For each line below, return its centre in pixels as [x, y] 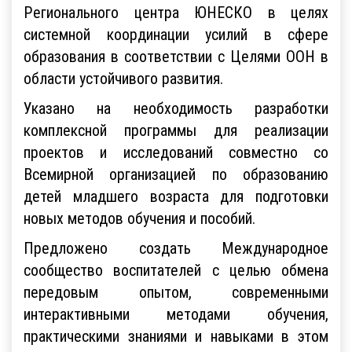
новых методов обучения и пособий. [139, 217]
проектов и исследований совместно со [176, 151]
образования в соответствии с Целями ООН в [176, 55]
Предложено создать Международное [176, 247]
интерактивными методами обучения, [176, 313]
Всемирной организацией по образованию [176, 173]
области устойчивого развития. [123, 77]
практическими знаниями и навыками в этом [176, 335]
